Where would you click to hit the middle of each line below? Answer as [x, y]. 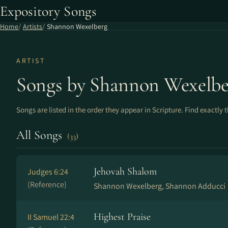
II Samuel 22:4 [51, 217]
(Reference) [47, 184]
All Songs [41, 135]
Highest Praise [122, 217]
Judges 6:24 [48, 172]
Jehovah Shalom [125, 172]
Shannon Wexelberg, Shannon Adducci [160, 186]
